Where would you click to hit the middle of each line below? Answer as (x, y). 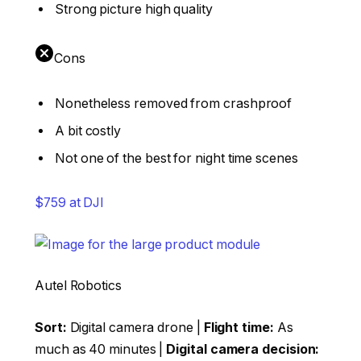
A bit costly (88, 131)
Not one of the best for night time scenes (176, 158)
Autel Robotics (78, 286)
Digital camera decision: (243, 349)
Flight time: (239, 327)
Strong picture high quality (134, 10)
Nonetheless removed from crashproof (174, 103)
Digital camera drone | (135, 327)
